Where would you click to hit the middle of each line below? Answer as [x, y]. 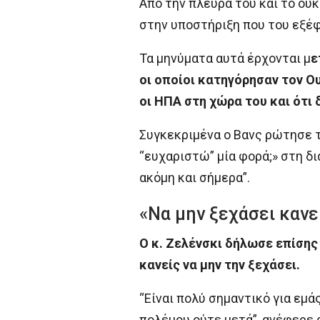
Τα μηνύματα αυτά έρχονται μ [225, 59]
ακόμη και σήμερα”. [194, 178]
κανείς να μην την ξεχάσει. [219, 265]
